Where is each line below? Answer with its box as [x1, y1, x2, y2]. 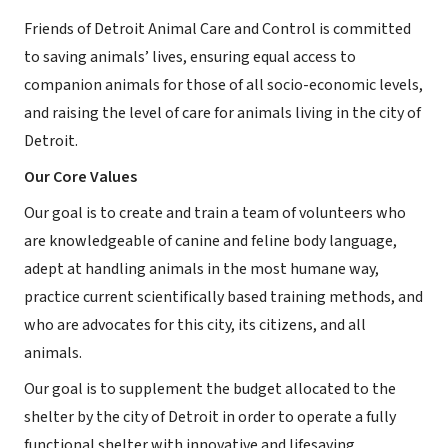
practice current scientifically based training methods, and [24, 286, 423, 308]
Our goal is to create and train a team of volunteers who [24, 202, 406, 224]
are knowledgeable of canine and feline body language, [24, 230, 397, 252]
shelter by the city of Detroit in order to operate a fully [24, 406, 396, 428]
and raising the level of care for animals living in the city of [24, 102, 421, 124]
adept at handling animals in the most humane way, [24, 258, 379, 280]
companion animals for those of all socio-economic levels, [24, 74, 423, 96]
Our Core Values [24, 166, 137, 188]
